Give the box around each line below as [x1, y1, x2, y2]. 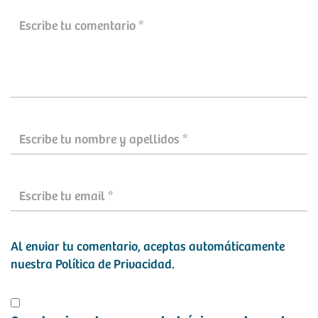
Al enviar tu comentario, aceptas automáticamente [11, 240, 285, 254]
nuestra [11, 258, 55, 272]
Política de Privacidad [55, 258, 172, 272]
